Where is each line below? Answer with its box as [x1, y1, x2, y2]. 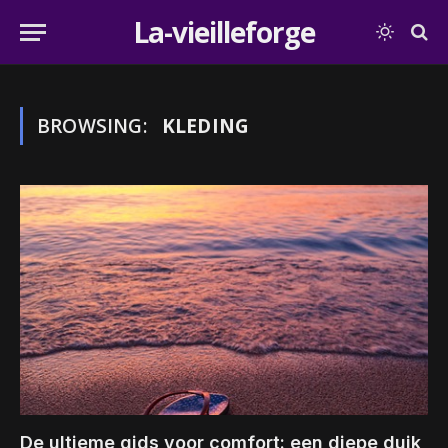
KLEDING [161, 113, 250, 139]
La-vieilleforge [133, 13, 315, 51]
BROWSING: [37, 113, 152, 139]
